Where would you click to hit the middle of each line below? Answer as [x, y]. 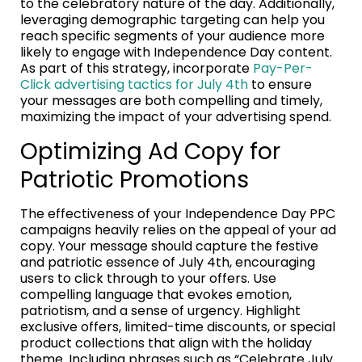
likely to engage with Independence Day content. [176, 53]
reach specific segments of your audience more [173, 36]
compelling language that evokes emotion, [156, 295]
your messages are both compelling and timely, [171, 101]
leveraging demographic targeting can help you [173, 20]
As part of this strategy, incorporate [137, 69]
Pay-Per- [283, 69]
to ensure [280, 85]
